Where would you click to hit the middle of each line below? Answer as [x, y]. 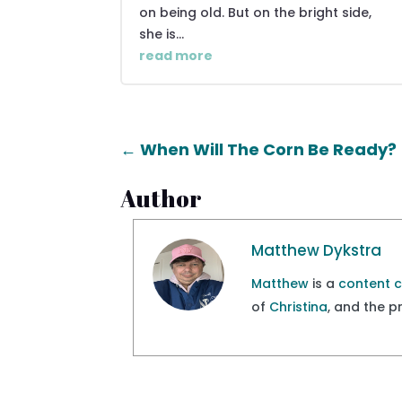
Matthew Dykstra [317, 250]
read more [176, 55]
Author [162, 198]
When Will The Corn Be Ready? [269, 150]
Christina [299, 306]
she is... [162, 34]
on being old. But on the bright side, [256, 12]
